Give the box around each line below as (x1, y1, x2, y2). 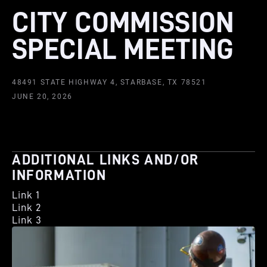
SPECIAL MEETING (12, 35, 234, 64)
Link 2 (12, 202, 41, 213)
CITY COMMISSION (12, 8, 234, 37)
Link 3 (12, 215, 42, 225)
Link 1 (12, 190, 40, 200)
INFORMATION (12, 168, 107, 182)
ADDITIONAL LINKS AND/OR (12, 153, 199, 167)
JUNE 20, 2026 (12, 92, 73, 101)
